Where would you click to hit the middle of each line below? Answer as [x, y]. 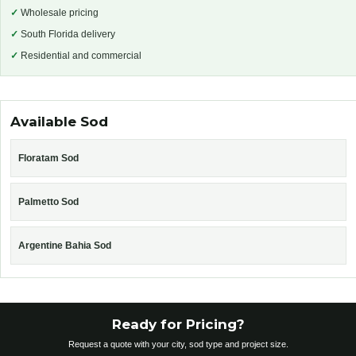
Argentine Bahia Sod [65, 245]
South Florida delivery [67, 34]
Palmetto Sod [48, 201]
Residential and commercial [80, 55]
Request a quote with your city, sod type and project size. [178, 344]
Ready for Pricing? [178, 324]
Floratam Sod [48, 158]
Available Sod [59, 121]
